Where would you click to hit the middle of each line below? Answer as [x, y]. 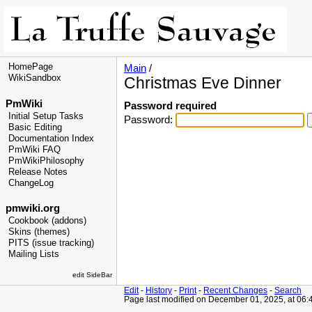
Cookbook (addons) [47, 221]
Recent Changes [235, 290]
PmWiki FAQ [34, 149]
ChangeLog [31, 183]
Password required [170, 106]
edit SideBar [92, 275]
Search [288, 290]
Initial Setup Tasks [46, 116]
